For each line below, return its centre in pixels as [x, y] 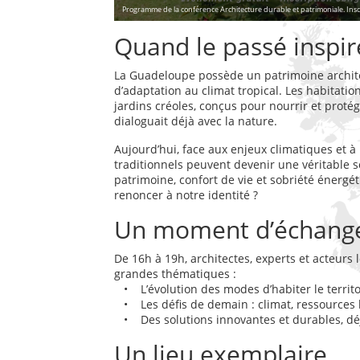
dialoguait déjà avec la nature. [196, 121]
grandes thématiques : [175, 273]
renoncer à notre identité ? [186, 194]
